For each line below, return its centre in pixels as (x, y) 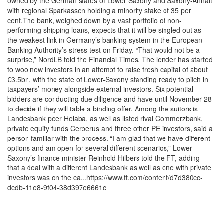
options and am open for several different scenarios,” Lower (100, 148)
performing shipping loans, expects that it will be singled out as (104, 30)
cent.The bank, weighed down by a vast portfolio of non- (95, 20)
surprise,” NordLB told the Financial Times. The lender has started (110, 60)
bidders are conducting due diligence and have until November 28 (110, 99)
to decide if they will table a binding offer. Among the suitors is (103, 109)
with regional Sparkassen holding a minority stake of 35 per (99, 11)
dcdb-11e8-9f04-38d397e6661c (57, 187)
